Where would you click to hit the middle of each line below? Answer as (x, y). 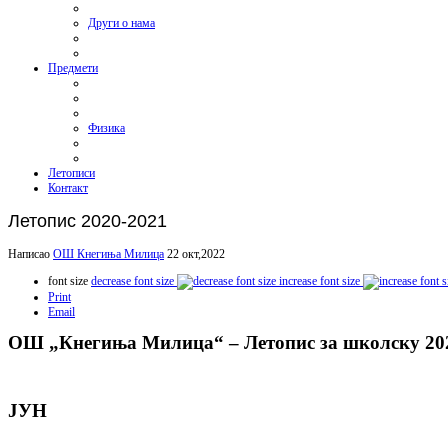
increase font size (319, 280)
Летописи (71, 173)
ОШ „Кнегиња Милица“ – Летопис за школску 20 (226, 342)
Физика (106, 128)
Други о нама (121, 23)
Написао (30, 253)
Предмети (73, 68)
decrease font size (132, 280)
